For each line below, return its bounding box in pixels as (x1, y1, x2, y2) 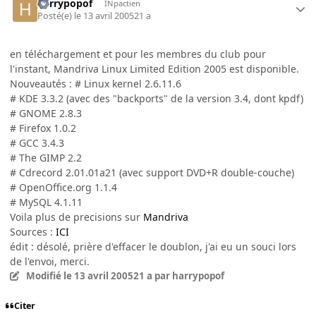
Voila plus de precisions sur (10, 209, 143, 224)
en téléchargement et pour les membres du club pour (10, 47, 266, 61)
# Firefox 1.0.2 (10, 121, 76, 135)
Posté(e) (37, 9, 75, 22)
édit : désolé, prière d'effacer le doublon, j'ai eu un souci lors (10, 239, 296, 253)
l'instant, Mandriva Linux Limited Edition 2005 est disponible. (10, 61, 299, 75)
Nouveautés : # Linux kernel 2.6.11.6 (10, 76, 181, 90)
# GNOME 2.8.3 (10, 106, 82, 120)
